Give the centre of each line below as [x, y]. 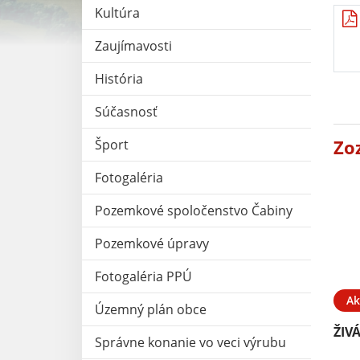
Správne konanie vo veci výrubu [190, 342]
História [119, 78]
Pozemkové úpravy [152, 243]
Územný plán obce [151, 309]
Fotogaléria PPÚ [143, 276]
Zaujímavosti [133, 45]
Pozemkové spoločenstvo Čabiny [194, 210]
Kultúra [117, 12]
